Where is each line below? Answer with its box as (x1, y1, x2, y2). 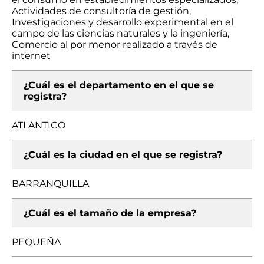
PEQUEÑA (12, 236, 61, 247)
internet (12, 50, 51, 61)
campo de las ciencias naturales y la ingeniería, (12, 28, 229, 39)
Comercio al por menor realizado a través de (12, 39, 217, 50)
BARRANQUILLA (12, 178, 89, 189)
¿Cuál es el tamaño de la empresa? (24, 207, 196, 219)
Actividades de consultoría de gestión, (12, 5, 191, 16)
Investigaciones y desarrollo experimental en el (12, 16, 233, 28)
